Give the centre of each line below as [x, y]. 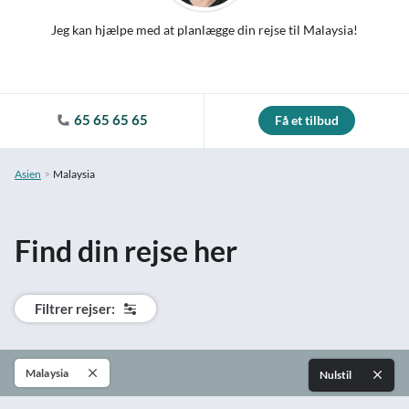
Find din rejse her [126, 251]
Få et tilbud [307, 120]
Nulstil [336, 375]
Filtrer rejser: [75, 309]
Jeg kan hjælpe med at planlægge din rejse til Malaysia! [204, 30]
